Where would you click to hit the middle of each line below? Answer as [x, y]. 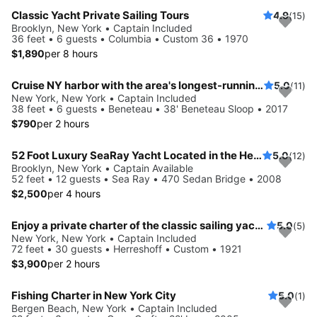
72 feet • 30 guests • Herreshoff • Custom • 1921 [127, 248]
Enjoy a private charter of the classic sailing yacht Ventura [259, 225]
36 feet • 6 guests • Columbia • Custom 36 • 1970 [130, 38]
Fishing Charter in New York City [94, 295]
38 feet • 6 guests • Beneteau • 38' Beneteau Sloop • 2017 [150, 108]
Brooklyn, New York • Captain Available [102, 168]
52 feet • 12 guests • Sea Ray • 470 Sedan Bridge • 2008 [146, 178]
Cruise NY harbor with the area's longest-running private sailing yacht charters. [259, 85]
